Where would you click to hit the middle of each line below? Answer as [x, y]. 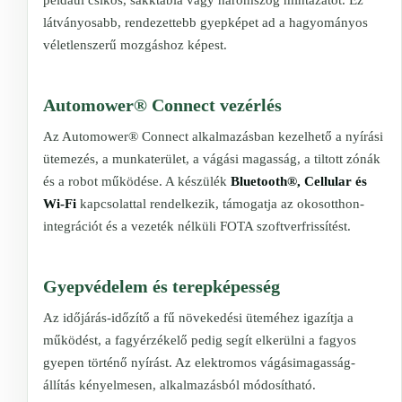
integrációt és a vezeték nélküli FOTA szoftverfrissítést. [197, 226]
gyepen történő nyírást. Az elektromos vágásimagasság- [199, 362]
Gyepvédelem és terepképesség [162, 286]
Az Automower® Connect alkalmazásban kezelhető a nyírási [213, 136]
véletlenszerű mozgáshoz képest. [135, 44]
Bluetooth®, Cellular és [299, 181]
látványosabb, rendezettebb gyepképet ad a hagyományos [205, 22]
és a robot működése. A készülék [137, 181]
